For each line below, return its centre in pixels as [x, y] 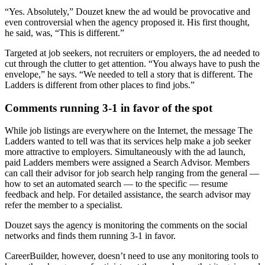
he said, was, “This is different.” [64, 33]
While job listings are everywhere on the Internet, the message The [129, 131]
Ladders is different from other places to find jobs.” [100, 85]
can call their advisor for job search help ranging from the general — [132, 173]
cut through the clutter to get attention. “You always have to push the [132, 63]
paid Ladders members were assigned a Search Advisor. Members [127, 163]
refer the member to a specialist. [64, 205]
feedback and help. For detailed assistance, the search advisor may [128, 195]
